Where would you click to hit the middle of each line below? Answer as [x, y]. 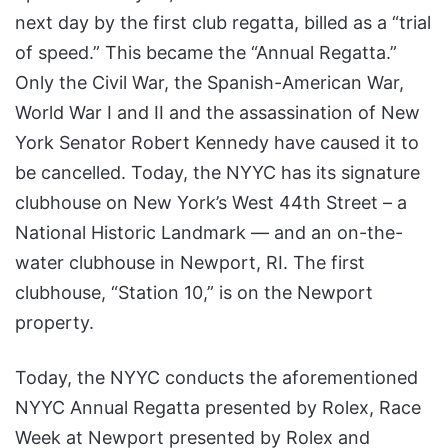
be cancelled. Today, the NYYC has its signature [217, 173]
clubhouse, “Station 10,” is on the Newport [194, 293]
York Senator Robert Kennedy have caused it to [217, 143]
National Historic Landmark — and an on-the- [209, 233]
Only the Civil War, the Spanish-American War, [209, 83]
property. [54, 323]
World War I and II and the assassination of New [217, 113]
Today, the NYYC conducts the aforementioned [216, 378]
